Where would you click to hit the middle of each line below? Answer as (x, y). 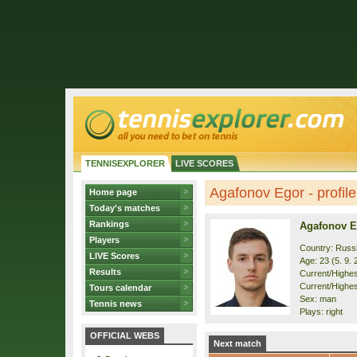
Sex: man (318, 299)
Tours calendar (120, 288)
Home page (113, 192)
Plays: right (321, 312)
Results (105, 272)
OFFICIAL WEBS (125, 335)
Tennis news (116, 304)
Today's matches (125, 208)
